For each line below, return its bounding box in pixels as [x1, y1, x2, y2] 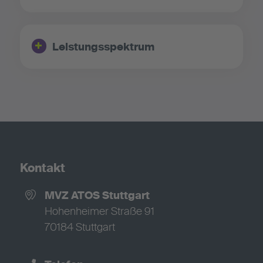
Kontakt [19, 163, 65, 176]
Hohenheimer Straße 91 [44, 207, 154, 218]
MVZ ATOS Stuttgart [44, 191, 150, 202]
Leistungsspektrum [52, 42, 154, 53]
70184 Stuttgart [44, 222, 115, 234]
